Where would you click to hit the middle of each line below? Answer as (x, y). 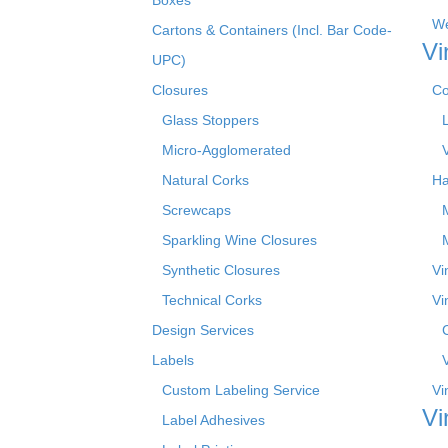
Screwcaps (196, 209)
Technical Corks (212, 299)
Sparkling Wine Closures (239, 239)
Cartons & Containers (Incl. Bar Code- (272, 29)
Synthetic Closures (221, 269)
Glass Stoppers (210, 119)
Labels (173, 359)
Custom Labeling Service (241, 389)
